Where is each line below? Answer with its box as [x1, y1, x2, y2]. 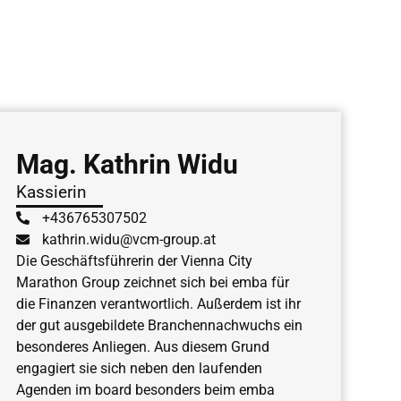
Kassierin [15, 181, 87, 202]
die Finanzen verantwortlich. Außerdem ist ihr [15, 294, 301, 312]
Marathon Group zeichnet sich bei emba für [15, 273, 289, 291]
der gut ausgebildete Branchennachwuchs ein [15, 316, 303, 334]
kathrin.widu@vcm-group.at [41, 230, 216, 248]
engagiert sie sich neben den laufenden [15, 359, 262, 377]
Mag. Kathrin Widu [15, 148, 238, 180]
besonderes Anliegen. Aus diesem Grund [15, 337, 269, 355]
